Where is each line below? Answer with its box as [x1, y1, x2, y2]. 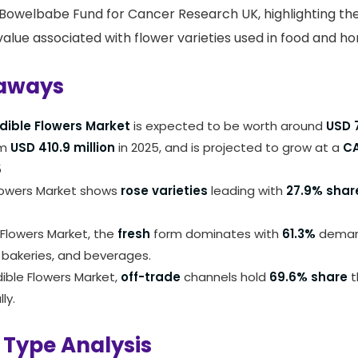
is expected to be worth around [130, 117, 326, 134]
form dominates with [150, 225, 282, 242]
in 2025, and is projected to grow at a [115, 138, 343, 156]
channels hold [181, 268, 269, 285]
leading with [208, 181, 286, 199]
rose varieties [117, 181, 208, 199]
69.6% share [269, 268, 348, 285]
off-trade [121, 268, 181, 285]
